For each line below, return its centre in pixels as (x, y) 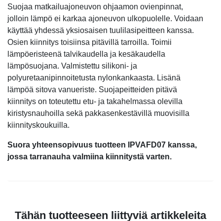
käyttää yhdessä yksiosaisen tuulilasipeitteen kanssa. (101, 30)
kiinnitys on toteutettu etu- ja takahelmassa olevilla (95, 101)
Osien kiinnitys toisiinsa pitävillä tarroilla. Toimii (90, 42)
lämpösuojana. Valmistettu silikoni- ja (72, 66)
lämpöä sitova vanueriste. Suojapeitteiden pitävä (92, 89)
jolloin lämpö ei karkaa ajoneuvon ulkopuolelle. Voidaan (105, 18)
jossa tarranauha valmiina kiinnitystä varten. (90, 156)
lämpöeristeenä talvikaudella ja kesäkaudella (86, 54)
